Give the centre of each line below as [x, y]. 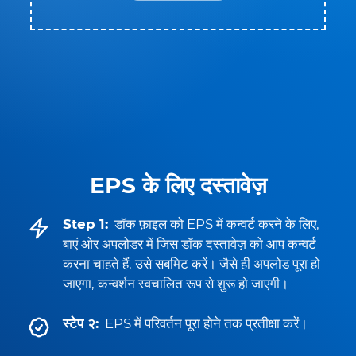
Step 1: [85, 224]
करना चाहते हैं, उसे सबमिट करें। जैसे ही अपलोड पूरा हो [192, 264]
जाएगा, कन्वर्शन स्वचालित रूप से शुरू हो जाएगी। [176, 284]
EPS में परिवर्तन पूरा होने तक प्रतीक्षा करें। [206, 323]
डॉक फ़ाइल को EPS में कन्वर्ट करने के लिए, [217, 224]
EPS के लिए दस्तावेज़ [178, 185]
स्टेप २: [81, 323]
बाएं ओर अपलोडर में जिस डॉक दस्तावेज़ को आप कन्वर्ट [190, 244]
